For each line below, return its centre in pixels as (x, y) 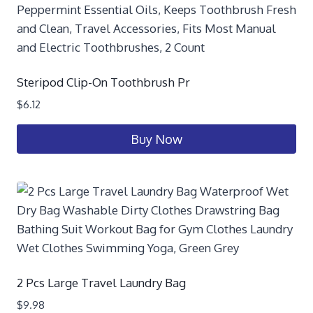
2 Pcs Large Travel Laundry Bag (101, 283)
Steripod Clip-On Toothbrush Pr (103, 82)
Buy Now (156, 139)
